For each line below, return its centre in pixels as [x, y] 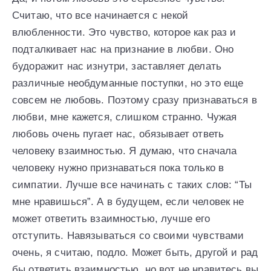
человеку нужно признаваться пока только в [118, 168]
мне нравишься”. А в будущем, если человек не [128, 202]
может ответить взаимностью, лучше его [111, 219]
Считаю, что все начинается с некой [100, 16]
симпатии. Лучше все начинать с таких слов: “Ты [132, 185]
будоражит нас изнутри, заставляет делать [117, 67]
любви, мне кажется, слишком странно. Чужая [125, 117]
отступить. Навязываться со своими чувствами [128, 236]
